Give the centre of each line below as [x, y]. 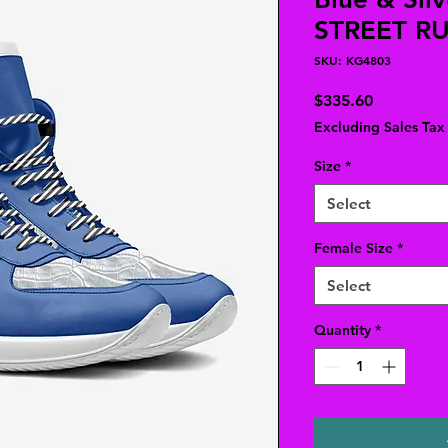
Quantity [342, 329]
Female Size [353, 247]
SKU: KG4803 [352, 59]
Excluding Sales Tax [379, 126]
